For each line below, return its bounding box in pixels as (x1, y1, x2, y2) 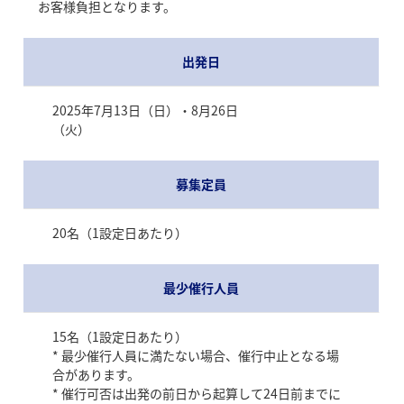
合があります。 (51, 364, 140, 383)
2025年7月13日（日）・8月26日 (51, 100, 238, 119)
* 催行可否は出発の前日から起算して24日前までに (51, 383, 341, 402)
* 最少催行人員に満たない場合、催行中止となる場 (51, 345, 339, 364)
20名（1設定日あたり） (51, 223, 188, 242)
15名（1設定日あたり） (51, 326, 188, 345)
